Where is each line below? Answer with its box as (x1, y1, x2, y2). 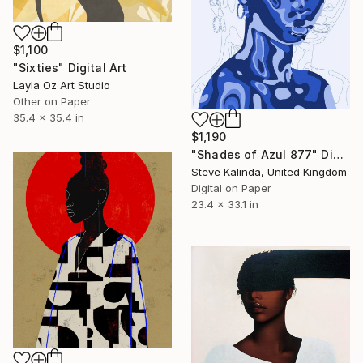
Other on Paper (13, 94, 91, 108)
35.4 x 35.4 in (13, 110, 84, 124)
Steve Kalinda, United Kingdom (191, 165, 347, 179)
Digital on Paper (191, 181, 271, 195)
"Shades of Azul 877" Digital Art (332, 147, 344, 162)
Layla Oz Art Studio (13, 78, 110, 92)
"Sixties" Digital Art (13, 60, 127, 75)
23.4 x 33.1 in (191, 198, 258, 211)
